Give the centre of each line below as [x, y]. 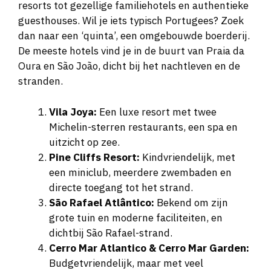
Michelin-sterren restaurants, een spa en [143, 127]
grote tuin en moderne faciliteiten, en [136, 217]
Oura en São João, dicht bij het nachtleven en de [129, 66]
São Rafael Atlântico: [102, 202]
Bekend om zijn [191, 202]
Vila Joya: [73, 112]
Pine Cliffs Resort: [94, 157]
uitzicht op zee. [84, 142]
